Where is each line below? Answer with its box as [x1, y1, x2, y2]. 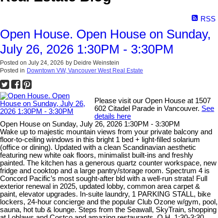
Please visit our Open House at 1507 [94, 96, 211, 105]
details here [94, 112, 131, 120]
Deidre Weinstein [73, 59, 119, 66]
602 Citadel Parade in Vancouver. [94, 104, 202, 112]
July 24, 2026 [28, 59, 64, 66]
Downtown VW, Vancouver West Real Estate [27, 67, 143, 74]
